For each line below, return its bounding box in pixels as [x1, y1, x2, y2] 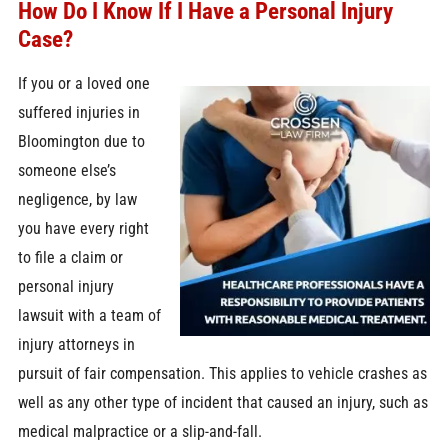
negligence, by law [17, 190, 137, 210]
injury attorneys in [17, 335, 135, 355]
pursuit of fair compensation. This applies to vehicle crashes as [17, 364, 427, 384]
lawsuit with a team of [17, 306, 161, 326]
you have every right [17, 219, 149, 239]
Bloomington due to [17, 132, 145, 152]
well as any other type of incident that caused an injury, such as [17, 393, 428, 413]
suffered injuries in [17, 103, 140, 123]
